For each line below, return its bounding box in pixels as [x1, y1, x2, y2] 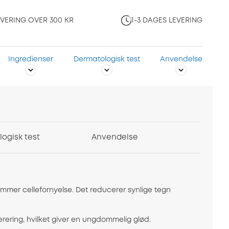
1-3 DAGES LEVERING [131, 17, 202, 24]
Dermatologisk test [73, 56, 140, 63]
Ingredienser [8, 56, 54, 63]
